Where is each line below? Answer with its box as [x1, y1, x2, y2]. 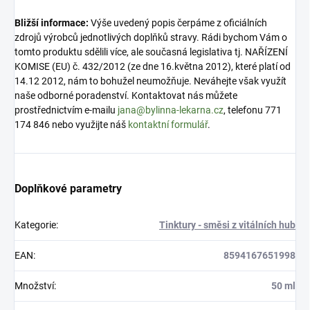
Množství [15, 280, 54, 291]
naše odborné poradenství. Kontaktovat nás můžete [15, 89, 237, 101]
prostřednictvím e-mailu [15, 104, 118, 116]
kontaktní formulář [128, 118, 208, 130]
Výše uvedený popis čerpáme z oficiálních [89, 17, 267, 28]
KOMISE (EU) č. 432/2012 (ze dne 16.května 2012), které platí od [15, 60, 291, 72]
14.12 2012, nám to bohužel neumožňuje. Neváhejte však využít [15, 75, 286, 86]
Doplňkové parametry [15, 181, 122, 195]
